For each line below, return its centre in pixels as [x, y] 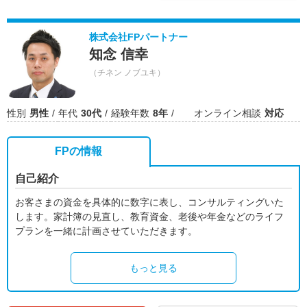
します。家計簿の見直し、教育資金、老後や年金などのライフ [149, 217]
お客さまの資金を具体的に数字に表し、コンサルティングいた [149, 202]
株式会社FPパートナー [138, 37]
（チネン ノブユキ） [127, 73]
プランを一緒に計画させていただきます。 [106, 231]
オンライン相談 [228, 113]
